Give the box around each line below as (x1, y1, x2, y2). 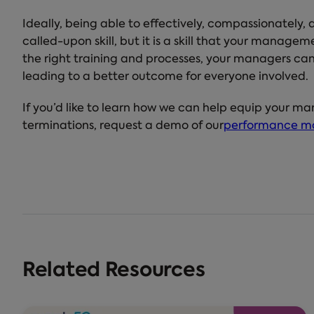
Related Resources (22, 261, 205, 281)
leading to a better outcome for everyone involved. (22, 71, 308, 83)
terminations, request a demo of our (22, 120, 224, 132)
